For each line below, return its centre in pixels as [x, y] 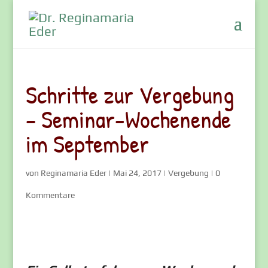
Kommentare [50, 195]
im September [87, 144]
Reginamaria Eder [73, 173]
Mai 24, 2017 [137, 173]
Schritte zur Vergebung [130, 95]
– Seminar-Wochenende [128, 119]
